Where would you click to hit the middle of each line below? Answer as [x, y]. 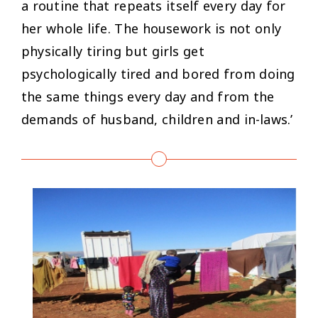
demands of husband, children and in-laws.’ [157, 119]
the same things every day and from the [148, 96]
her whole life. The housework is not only [152, 28]
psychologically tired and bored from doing [158, 73]
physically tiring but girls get [113, 51]
